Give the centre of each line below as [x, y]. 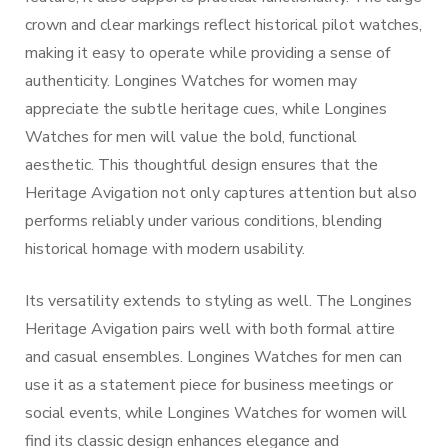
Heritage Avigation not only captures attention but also [221, 193]
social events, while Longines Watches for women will [216, 413]
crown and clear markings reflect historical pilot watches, [223, 25]
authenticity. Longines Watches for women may [191, 81]
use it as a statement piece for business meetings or [209, 385]
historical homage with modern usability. [165, 249]
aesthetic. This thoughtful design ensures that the [201, 165]
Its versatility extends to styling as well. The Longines [218, 301]
